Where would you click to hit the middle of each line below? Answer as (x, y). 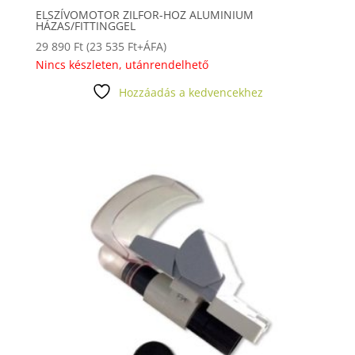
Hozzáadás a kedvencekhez (191, 93)
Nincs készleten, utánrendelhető (122, 65)
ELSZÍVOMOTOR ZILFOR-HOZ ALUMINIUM (144, 15)
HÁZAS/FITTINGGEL (85, 26)
